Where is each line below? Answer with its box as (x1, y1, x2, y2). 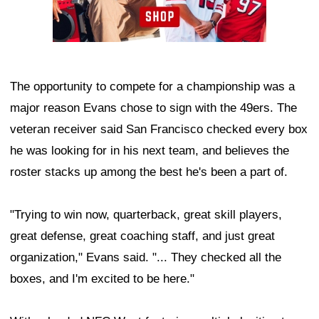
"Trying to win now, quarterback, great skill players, (10, 207, 282, 221)
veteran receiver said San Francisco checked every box (10, 122, 308, 136)
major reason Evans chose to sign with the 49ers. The (10, 100, 297, 115)
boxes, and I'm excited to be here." (10, 271, 194, 286)
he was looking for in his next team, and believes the (10, 143, 289, 157)
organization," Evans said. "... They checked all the (10, 250, 281, 264)
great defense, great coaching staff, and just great (10, 229, 275, 243)
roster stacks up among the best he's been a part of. (10, 164, 288, 179)
